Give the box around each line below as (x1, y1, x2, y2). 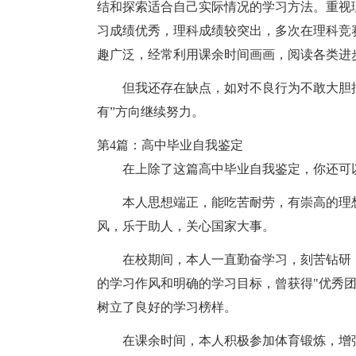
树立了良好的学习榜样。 (97, 300, 237, 314)
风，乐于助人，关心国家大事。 (97, 219, 275, 233)
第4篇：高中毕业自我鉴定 (97, 138, 243, 152)
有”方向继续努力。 (97, 105, 204, 118)
